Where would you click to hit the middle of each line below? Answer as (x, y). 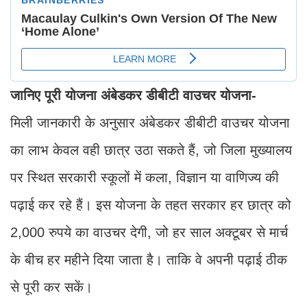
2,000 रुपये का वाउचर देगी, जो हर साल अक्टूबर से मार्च (149, 232)
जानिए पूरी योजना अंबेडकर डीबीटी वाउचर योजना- (133, 95)
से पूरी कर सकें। (51, 287)
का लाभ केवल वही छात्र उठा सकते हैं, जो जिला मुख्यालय (151, 150)
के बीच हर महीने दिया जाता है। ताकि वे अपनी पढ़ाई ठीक (149, 259)
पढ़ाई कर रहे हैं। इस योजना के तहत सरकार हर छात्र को (151, 205)
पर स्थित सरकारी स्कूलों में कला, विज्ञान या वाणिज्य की (145, 177)
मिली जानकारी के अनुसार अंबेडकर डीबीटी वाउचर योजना (150, 122)
